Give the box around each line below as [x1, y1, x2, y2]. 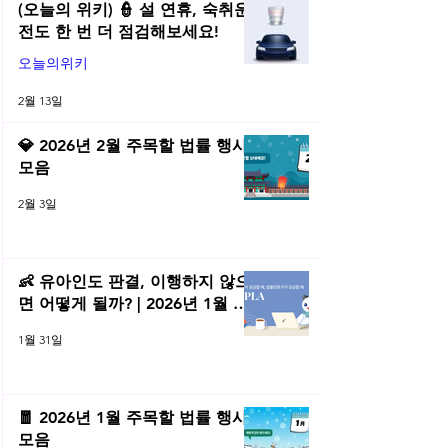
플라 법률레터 [18, 316, 119, 336]
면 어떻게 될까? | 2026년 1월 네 [18, 294, 249, 314]
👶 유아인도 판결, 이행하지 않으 [18, 272, 251, 292]
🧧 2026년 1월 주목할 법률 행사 [18, 408, 248, 428]
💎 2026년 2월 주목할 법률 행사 [18, 136, 248, 156]
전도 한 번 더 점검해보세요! [18, 22, 219, 42]
